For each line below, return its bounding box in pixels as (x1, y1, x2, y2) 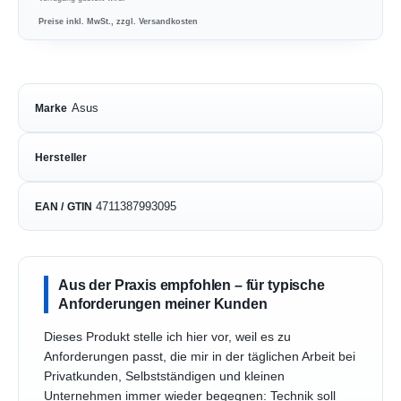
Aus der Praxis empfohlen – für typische (58, 276, 325, 293)
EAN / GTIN (35, 200, 93, 212)
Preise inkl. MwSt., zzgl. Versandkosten (38, 15, 199, 26)
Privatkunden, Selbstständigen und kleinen (44, 369, 285, 383)
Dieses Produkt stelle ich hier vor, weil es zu (44, 329, 291, 344)
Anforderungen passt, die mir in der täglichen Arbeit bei (44, 349, 355, 363)
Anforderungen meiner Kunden (58, 294, 268, 311)
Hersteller (35, 150, 88, 163)
